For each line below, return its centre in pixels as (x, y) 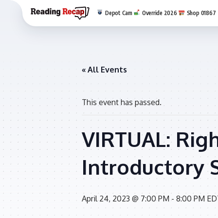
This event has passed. (122, 102)
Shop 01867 (201, 13)
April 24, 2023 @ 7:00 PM (126, 199)
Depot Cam (119, 13)
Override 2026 (159, 13)
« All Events (104, 70)
